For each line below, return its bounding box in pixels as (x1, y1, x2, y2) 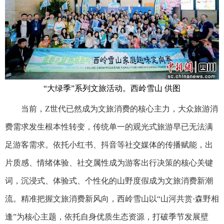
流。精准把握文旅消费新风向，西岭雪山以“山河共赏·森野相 (5, 194, 219, 203)
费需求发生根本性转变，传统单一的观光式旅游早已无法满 (5, 122, 213, 131)
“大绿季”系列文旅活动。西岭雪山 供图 (43, 84, 180, 93)
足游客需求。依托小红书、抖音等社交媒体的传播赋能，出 (5, 140, 213, 149)
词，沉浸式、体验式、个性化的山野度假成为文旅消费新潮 (5, 176, 213, 185)
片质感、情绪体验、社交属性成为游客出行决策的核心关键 (5, 158, 213, 167)
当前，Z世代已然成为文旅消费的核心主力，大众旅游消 (5, 104, 218, 113)
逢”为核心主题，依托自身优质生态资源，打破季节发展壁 (5, 212, 208, 221)
